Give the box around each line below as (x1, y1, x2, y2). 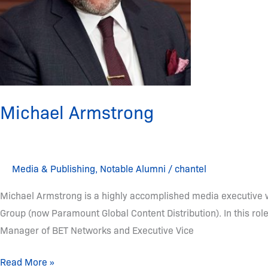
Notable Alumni (100, 162, 166, 175)
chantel (175, 162, 206, 175)
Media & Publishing (12, 162, 95, 175)
